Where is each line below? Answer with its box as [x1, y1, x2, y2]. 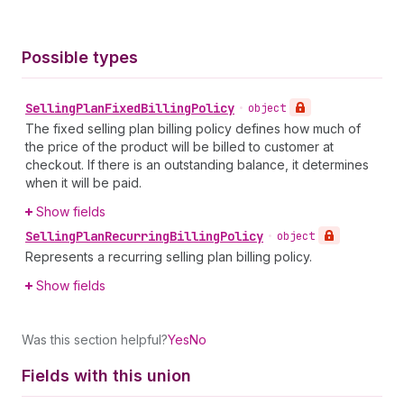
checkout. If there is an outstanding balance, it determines [25, 157, 369, 172]
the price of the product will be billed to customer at [25, 139, 334, 154]
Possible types [22, 48, 138, 67]
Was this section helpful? [22, 332, 168, 347]
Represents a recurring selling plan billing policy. [25, 249, 312, 264]
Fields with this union [22, 366, 191, 385]
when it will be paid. [25, 175, 142, 190]
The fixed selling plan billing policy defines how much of [25, 121, 361, 136]
